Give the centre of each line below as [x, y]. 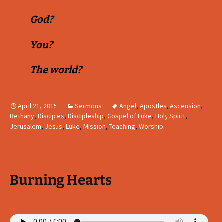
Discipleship [86, 116]
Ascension [185, 106]
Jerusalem [26, 126]
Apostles [153, 106]
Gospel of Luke [129, 116]
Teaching [122, 126]
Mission [94, 126]
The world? [57, 70]
